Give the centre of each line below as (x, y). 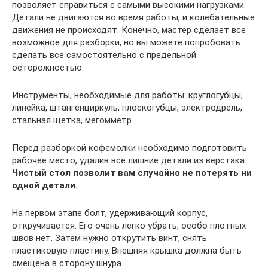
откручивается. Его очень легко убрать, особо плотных (129, 226)
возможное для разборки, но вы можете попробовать (126, 43)
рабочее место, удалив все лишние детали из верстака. (129, 161)
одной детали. (45, 186)
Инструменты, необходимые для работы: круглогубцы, (127, 95)
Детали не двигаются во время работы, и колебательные (133, 18)
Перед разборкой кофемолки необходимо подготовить (130, 148)
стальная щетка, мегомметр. (73, 121)
